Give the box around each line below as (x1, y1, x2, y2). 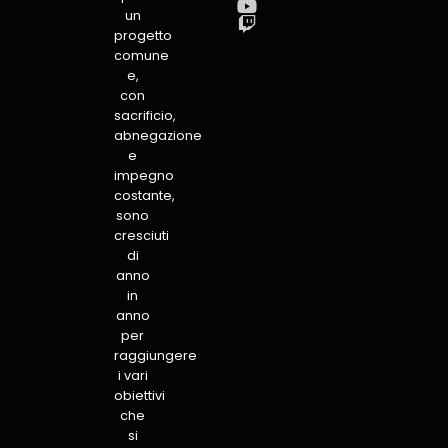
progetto (114, 26, 173, 44)
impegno (114, 166, 175, 184)
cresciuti (114, 226, 170, 244)
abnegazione (114, 126, 203, 144)
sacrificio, (114, 106, 177, 124)
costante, (114, 186, 176, 204)
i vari (117, 366, 148, 384)
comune (114, 46, 170, 64)
